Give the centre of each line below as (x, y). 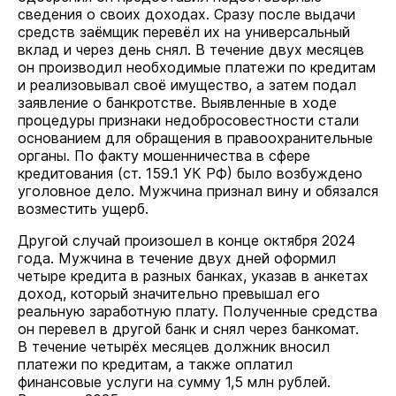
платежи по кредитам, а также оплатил (155, 364)
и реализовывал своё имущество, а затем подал (187, 85)
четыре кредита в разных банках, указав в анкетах (193, 276)
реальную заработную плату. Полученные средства (198, 311)
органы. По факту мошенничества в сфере (164, 156)
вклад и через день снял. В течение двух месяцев (191, 49)
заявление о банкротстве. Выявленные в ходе (177, 103)
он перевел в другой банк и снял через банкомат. (188, 329)
